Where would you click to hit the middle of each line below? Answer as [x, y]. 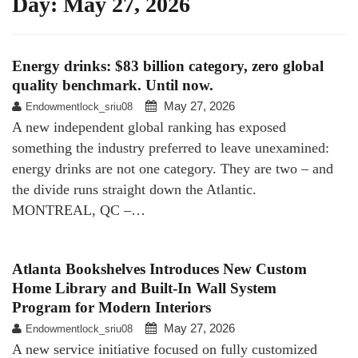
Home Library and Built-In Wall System [144, 288]
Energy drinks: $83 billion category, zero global [168, 66]
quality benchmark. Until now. [113, 85]
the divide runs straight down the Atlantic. [134, 189]
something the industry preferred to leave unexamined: [171, 147]
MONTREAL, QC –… [79, 210]
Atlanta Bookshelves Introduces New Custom [159, 268]
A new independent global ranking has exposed [149, 127]
